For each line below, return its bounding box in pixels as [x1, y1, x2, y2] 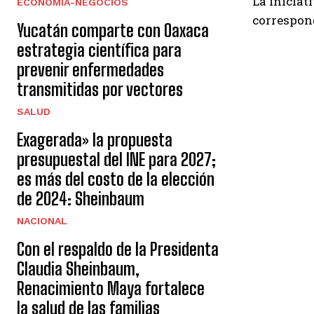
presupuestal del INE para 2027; [17, 149, 216, 170]
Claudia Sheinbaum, [17, 259, 139, 279]
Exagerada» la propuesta [17, 130, 172, 150]
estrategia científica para [17, 40, 182, 60]
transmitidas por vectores [17, 79, 183, 100]
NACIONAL [17, 215, 67, 226]
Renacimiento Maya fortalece [17, 278, 205, 299]
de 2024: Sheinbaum [17, 189, 144, 209]
